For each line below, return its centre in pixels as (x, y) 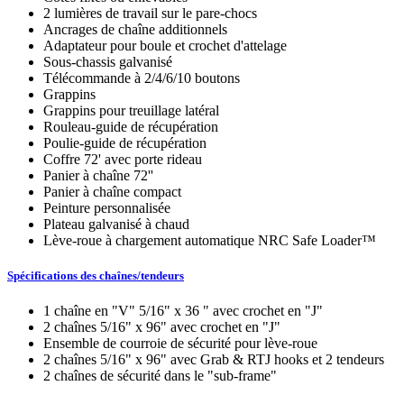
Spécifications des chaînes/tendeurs (96, 276)
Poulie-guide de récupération (125, 142)
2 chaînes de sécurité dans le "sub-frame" (160, 376)
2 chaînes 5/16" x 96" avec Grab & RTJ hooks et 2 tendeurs (214, 360)
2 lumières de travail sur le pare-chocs (150, 13)
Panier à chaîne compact (112, 191)
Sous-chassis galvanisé (108, 61)
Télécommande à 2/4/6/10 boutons (142, 78)
